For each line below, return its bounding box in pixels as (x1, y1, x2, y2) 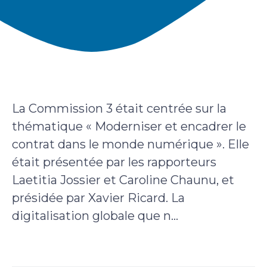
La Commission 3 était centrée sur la (12, 101, 226, 116)
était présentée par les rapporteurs (12, 154, 216, 169)
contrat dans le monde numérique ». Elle (12, 136, 249, 151)
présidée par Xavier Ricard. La (12, 190, 185, 205)
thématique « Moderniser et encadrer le (12, 119, 246, 133)
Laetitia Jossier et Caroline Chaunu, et (12, 172, 234, 187)
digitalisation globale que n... (12, 208, 178, 223)
